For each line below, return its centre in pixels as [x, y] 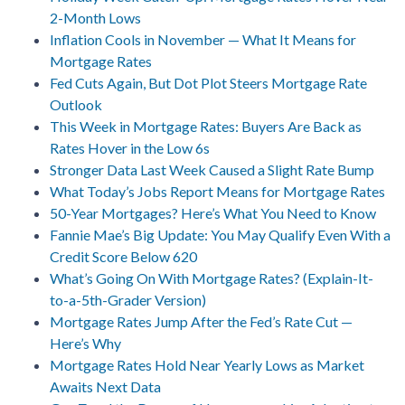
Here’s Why [85, 343]
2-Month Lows [95, 17]
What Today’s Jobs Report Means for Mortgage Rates [217, 191]
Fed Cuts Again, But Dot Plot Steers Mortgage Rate [208, 82]
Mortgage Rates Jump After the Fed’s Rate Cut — [201, 321]
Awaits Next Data [105, 386]
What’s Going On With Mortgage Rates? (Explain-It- [212, 278]
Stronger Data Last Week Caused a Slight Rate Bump [212, 169]
